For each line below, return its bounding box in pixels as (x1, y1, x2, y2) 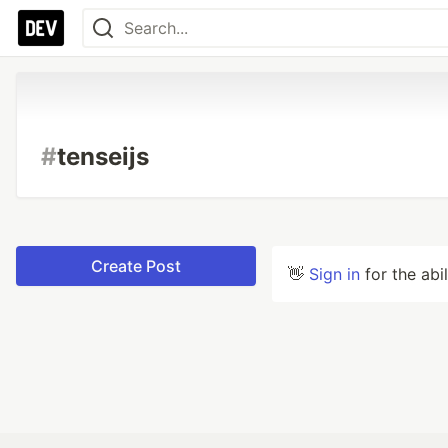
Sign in (309, 264, 360, 284)
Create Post (91, 256, 181, 276)
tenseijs (57, 142, 149, 171)
